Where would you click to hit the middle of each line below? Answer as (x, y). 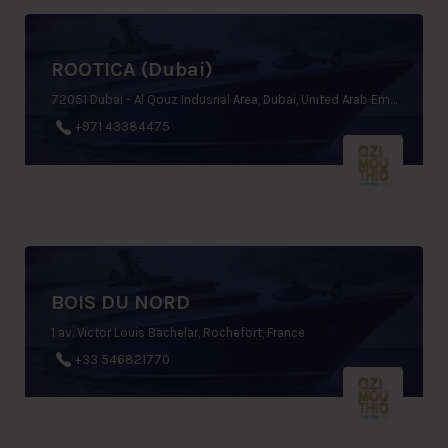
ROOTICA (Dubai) (132, 70)
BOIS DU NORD (120, 302)
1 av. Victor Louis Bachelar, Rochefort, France (178, 332)
